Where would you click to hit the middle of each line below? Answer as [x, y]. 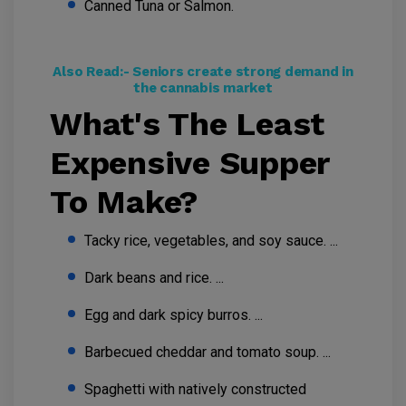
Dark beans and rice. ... [154, 278]
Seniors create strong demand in [243, 72]
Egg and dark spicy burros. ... [174, 315]
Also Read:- [93, 72]
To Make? [124, 203]
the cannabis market [203, 88]
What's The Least [187, 125]
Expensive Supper [189, 164]
